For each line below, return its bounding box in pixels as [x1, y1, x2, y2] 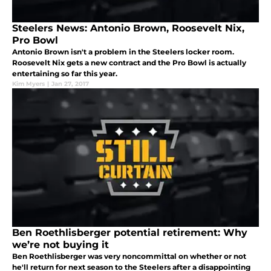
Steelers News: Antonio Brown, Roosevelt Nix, [12, 22, 244, 34]
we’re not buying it [12, 238, 109, 250]
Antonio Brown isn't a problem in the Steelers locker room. [12, 47, 234, 56]
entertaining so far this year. [12, 68, 117, 78]
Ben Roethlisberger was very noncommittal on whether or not [12, 251, 246, 261]
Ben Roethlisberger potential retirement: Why [12, 226, 247, 238]
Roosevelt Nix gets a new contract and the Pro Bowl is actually [12, 57, 246, 67]
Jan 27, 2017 [51, 79, 89, 88]
